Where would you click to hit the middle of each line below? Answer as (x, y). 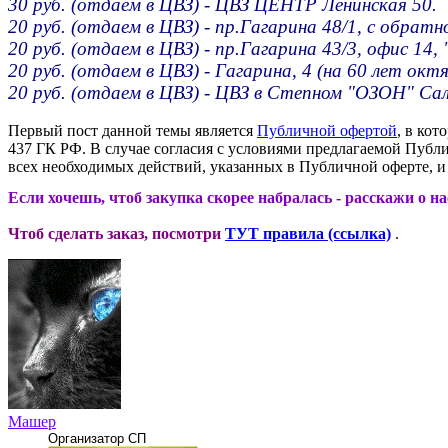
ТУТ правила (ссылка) (308, 234)
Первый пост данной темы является (132, 131)
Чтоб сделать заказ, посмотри (114, 234)
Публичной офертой (327, 131)
